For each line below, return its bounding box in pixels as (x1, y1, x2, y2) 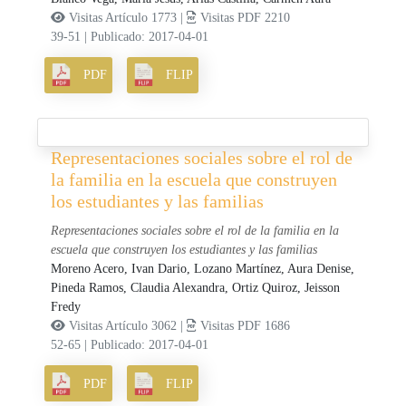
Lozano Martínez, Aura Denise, (194, 262, 355, 276)
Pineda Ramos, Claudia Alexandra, (51, 281, 233, 295)
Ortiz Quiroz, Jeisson (232, 281, 341, 295)
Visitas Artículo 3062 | (65, 319, 188, 333)
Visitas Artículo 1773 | (65, 10, 188, 24)
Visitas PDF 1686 (197, 319, 291, 333)
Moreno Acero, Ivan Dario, (51, 262, 195, 276)
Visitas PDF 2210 (197, 10, 291, 24)
